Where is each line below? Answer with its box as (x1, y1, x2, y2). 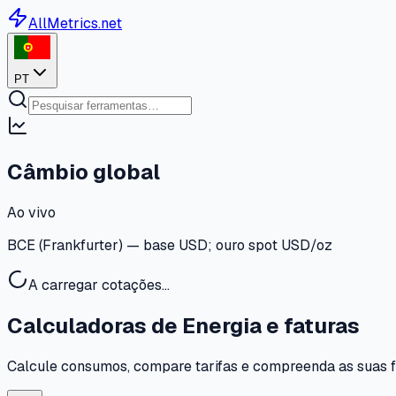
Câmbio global (7, 158, 160, 187)
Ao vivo (7, 203, 56, 223)
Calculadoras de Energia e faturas (7, 312, 360, 340)
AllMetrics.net (28, 14, 122, 33)
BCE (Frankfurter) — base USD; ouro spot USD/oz (7, 236, 332, 255)
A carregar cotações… (28, 276, 170, 295)
